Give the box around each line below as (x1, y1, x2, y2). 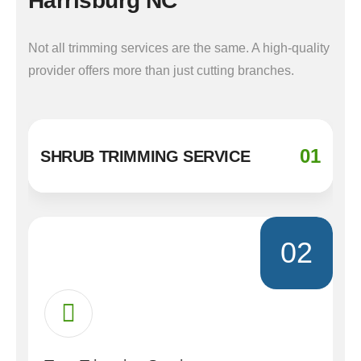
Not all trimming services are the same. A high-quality (28, 41, 330, 55)
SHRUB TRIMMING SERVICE (40, 147, 251, 165)
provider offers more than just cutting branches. (28, 64, 294, 77)
